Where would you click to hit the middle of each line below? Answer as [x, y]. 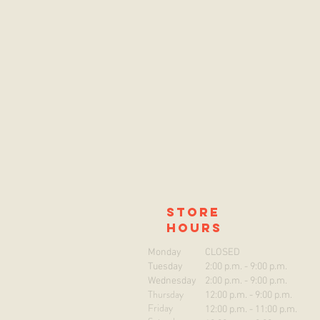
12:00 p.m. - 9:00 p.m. [249, 295]
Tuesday [165, 266]
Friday [160, 307]
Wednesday [173, 281]
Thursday [166, 294]
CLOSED [222, 252]
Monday [165, 252]
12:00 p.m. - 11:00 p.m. [251, 309]
